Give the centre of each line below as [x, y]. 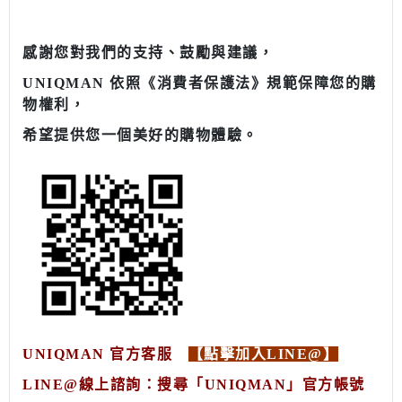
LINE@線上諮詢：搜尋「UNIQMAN [154, 384]
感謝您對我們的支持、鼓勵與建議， [148, 52]
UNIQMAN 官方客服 [97, 354]
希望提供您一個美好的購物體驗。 [140, 135]
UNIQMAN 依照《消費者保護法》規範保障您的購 [200, 83]
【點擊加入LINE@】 [263, 354]
